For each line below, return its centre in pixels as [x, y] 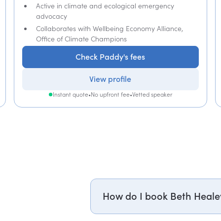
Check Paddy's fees [110, 57]
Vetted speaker [152, 94]
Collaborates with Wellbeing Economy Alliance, [109, 28]
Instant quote [70, 94]
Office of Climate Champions [81, 39]
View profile [110, 79]
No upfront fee [110, 94]
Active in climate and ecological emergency [105, 6]
